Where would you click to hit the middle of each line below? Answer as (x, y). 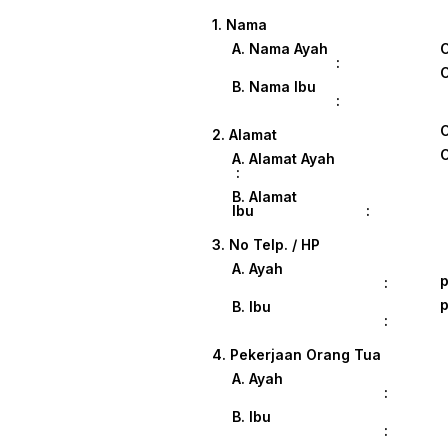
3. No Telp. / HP (266, 245)
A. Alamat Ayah (327, 159)
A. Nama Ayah (280, 49)
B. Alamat (264, 197)
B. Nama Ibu (282, 87)
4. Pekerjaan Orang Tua (296, 355)
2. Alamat (244, 135)
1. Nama (239, 25)
